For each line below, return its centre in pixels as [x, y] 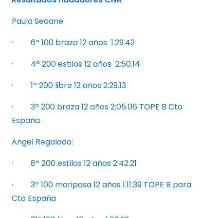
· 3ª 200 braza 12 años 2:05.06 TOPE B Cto [97, 107]
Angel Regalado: [42, 142]
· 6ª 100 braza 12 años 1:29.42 [73, 42]
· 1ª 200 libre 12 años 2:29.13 [69, 85]
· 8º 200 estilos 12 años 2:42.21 [74, 163]
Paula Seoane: [38, 21]
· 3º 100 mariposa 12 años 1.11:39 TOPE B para [101, 184]
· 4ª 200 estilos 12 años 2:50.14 [76, 64]
